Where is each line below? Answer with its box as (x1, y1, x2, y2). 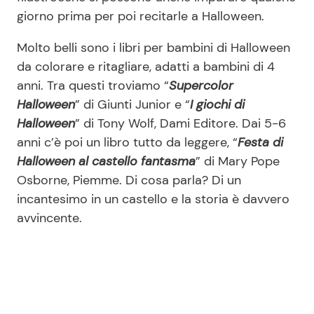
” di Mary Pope (196, 153, 280, 170)
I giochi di (190, 96, 245, 114)
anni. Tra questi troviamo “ (17, 77, 169, 95)
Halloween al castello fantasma (17, 153, 196, 170)
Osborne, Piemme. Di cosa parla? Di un (17, 172, 241, 189)
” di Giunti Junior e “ (75, 96, 190, 114)
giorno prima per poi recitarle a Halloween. (17, 8, 264, 25)
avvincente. (17, 210, 82, 227)
